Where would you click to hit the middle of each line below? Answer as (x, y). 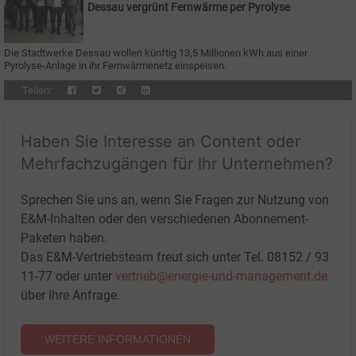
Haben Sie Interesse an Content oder (161, 142)
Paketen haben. (64, 238)
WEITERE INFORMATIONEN (118, 340)
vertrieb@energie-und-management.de (221, 277)
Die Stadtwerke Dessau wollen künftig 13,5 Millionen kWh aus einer (156, 53)
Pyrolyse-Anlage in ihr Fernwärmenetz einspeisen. (115, 66)
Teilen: (37, 91)
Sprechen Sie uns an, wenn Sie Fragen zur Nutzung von (175, 200)
